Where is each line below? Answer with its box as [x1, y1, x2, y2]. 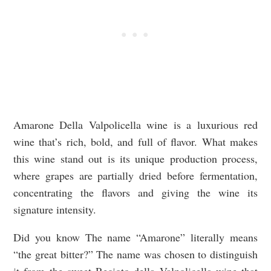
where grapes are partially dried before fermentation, [13, 168, 258, 183]
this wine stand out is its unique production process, [13, 151, 258, 166]
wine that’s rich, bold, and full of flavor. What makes [13, 134, 258, 149]
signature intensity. [13, 202, 100, 217]
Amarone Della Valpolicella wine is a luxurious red [13, 117, 258, 132]
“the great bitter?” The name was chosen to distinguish [13, 247, 258, 262]
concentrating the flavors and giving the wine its [13, 185, 258, 200]
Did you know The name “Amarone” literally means [13, 230, 258, 245]
